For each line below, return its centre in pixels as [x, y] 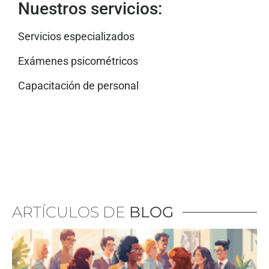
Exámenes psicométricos [78, 61]
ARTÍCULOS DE [71, 212]
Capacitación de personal [78, 86]
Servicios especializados [76, 36]
